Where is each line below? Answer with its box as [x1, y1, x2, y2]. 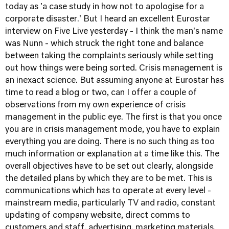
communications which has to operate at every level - [5, 187, 211, 195]
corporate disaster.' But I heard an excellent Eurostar [5, 15, 210, 24]
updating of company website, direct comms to [5, 212, 190, 220]
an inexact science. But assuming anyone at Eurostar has [5, 77, 224, 85]
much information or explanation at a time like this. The [5, 150, 219, 158]
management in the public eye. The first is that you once [5, 113, 222, 122]
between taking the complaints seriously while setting [5, 52, 213, 60]
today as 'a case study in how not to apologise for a [5, 3, 204, 11]
